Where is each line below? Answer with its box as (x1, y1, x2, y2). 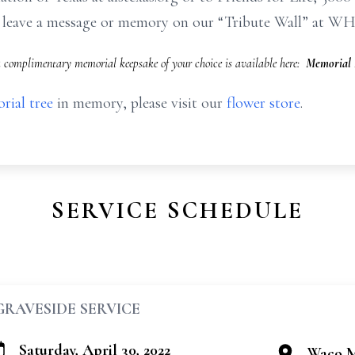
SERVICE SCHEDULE (52, 196, 303, 225)
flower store (227, 94, 300, 113)
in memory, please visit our (53, 94, 227, 113)
